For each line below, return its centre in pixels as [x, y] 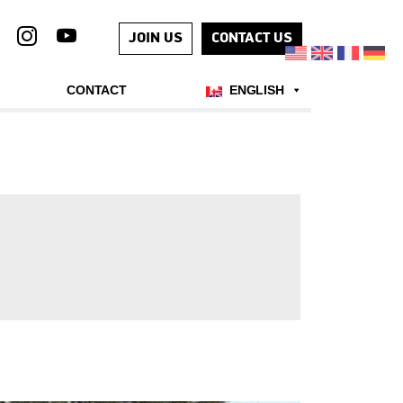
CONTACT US [252, 39]
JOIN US [156, 39]
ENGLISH [257, 90]
